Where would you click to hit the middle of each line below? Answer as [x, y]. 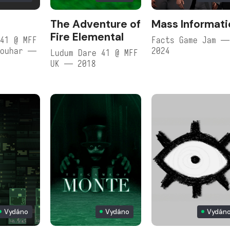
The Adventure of [96, 24]
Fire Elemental [87, 37]
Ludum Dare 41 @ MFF [94, 53]
